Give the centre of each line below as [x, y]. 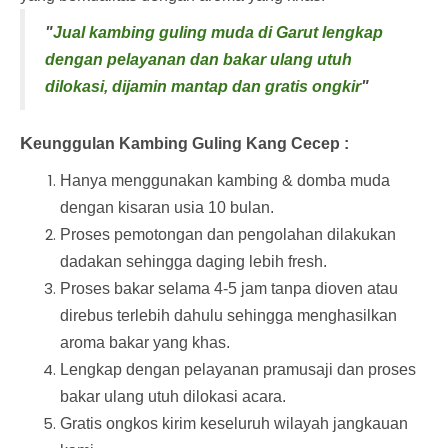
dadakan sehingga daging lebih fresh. [193, 261]
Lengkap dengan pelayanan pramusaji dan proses [238, 369]
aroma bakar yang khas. [145, 342]
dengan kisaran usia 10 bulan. [167, 207]
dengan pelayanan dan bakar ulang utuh [198, 59]
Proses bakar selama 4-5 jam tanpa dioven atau [229, 288]
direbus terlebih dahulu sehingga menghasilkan [228, 315]
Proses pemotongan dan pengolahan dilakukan [228, 234]
